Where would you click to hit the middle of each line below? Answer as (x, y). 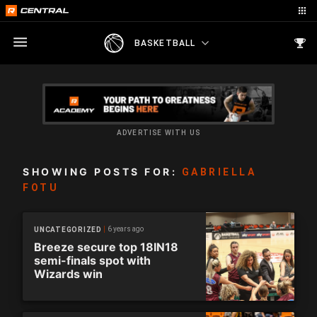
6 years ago (125, 229)
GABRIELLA (219, 172)
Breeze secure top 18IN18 (106, 247)
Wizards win (68, 274)
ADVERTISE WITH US (158, 133)
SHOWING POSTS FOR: (102, 172)
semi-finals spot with (92, 260)
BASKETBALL (165, 43)
